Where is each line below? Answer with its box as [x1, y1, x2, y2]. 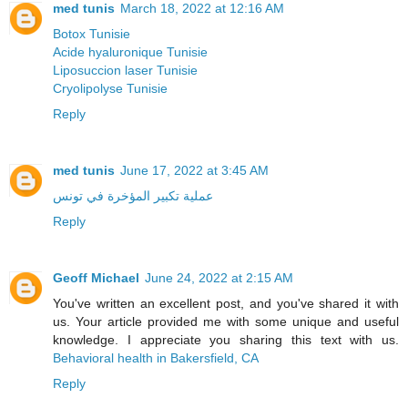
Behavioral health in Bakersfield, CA [53, 350, 259, 365]
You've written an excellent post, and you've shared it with [53, 295, 399, 311]
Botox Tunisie [53, 25, 130, 41]
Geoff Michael [53, 270, 139, 285]
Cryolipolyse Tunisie [53, 80, 168, 96]
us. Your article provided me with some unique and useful [53, 313, 399, 329]
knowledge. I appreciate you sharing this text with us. [53, 331, 399, 347]
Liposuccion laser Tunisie [53, 62, 198, 77]
